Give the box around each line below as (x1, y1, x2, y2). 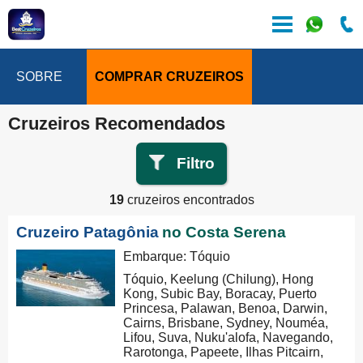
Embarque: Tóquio (123, 250, 231, 263)
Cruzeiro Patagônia (16, 224, 159, 241)
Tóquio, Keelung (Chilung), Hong (123, 272, 314, 286)
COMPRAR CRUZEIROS (95, 70, 244, 83)
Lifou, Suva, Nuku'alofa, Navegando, (123, 331, 334, 344)
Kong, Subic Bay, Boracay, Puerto (123, 287, 318, 301)
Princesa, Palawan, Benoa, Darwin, (123, 301, 328, 315)
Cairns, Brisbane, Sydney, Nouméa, (123, 316, 329, 330)
